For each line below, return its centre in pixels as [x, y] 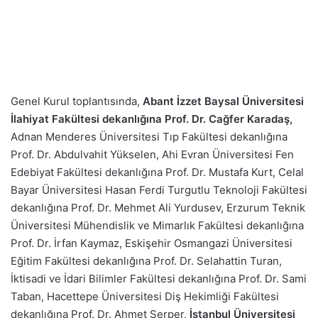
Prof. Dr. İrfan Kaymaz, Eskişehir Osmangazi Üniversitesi [152, 243]
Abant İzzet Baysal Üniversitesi [223, 101]
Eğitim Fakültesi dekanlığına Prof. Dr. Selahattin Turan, [146, 261]
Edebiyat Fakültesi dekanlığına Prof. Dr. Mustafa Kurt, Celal [157, 172]
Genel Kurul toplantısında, [77, 101]
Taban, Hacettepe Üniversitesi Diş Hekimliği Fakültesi [145, 296]
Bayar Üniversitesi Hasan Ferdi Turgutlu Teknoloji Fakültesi [159, 190]
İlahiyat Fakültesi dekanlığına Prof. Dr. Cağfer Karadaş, [152, 119]
